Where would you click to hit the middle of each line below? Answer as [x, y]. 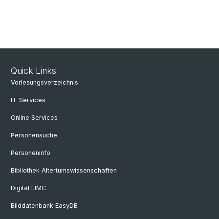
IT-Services [28, 100]
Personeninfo [31, 153]
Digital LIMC [28, 188]
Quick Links [33, 71]
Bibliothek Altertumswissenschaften [64, 170]
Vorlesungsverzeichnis [44, 82]
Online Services [34, 118]
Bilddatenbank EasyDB [44, 206]
